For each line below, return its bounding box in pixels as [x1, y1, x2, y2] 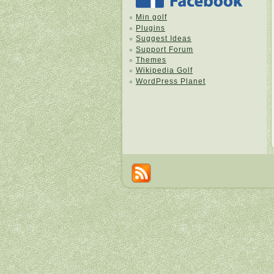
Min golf [136, 13, 167, 22]
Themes [136, 55, 166, 64]
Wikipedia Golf [136, 66, 193, 75]
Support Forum [136, 45, 193, 54]
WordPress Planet [136, 76, 206, 86]
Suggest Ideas [136, 34, 191, 43]
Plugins [136, 23, 165, 32]
